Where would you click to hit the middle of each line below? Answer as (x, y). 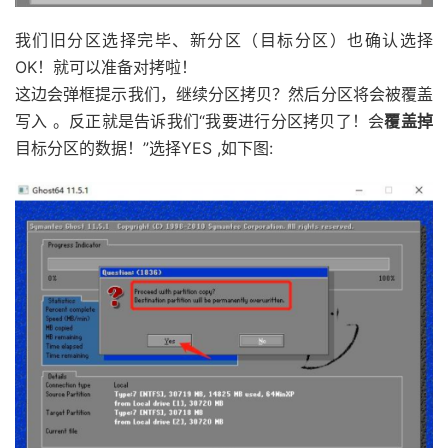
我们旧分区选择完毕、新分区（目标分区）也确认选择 (224, 39)
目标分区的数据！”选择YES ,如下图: (144, 147)
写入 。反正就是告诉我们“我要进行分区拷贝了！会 (200, 120)
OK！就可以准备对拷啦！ (106, 66)
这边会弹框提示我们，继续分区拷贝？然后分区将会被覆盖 (224, 93)
